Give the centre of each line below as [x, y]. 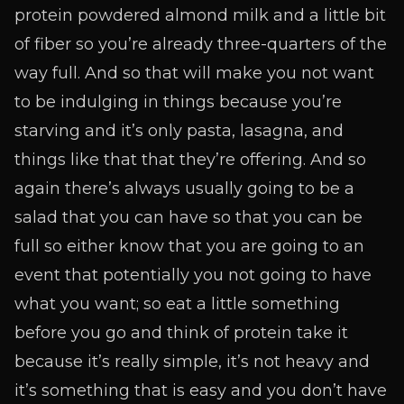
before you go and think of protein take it [181, 333]
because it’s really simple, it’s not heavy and [192, 362]
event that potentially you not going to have [193, 275]
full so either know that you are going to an [189, 246]
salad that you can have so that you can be [188, 217]
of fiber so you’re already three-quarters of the [201, 44]
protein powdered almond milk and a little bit [200, 15]
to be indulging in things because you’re [178, 102]
